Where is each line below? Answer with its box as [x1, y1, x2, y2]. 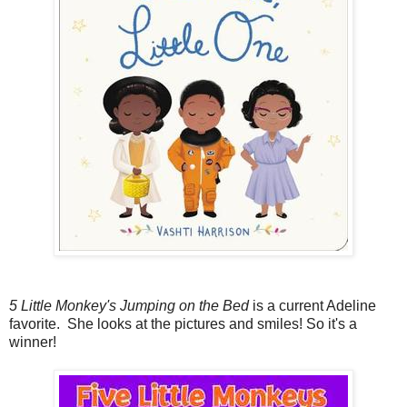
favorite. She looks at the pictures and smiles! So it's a [9, 315, 357, 332]
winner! [9, 333, 56, 350]
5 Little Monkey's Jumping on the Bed [9, 297, 253, 313]
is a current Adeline [253, 297, 376, 313]
